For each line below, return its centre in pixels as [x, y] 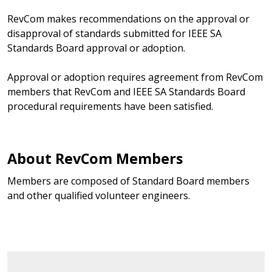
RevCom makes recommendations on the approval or [128, 19]
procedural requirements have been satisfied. [110, 106]
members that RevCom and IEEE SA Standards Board [126, 91]
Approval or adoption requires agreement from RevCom [135, 77]
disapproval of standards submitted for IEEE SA [114, 33]
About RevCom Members [95, 158]
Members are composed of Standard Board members [128, 181]
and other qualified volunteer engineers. [99, 195]
